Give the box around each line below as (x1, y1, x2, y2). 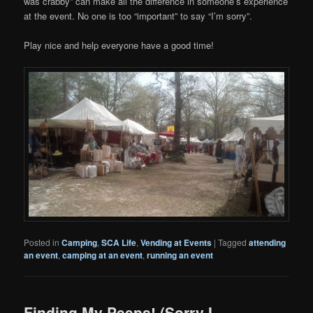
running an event (147, 248, 214, 261)
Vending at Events (140, 235, 212, 249)
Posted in (24, 235, 60, 248)
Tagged (218, 235, 247, 248)
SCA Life (101, 235, 137, 249)
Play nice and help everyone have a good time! (24, 38, 214, 52)
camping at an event (62, 248, 143, 261)
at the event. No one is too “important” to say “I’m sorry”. (24, 9, 253, 23)
